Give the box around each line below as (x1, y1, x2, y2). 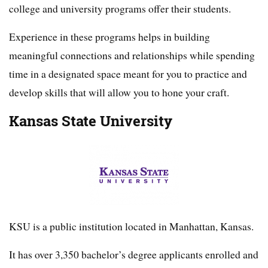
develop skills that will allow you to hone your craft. (9, 85, 229, 100)
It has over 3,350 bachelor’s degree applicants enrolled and (9, 247, 258, 262)
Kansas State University (9, 111, 172, 132)
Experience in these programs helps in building (9, 29, 210, 44)
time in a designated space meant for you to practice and (9, 66, 247, 81)
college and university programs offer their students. (9, 1, 231, 16)
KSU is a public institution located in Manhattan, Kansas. (9, 219, 254, 234)
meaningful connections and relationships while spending (9, 48, 255, 63)
